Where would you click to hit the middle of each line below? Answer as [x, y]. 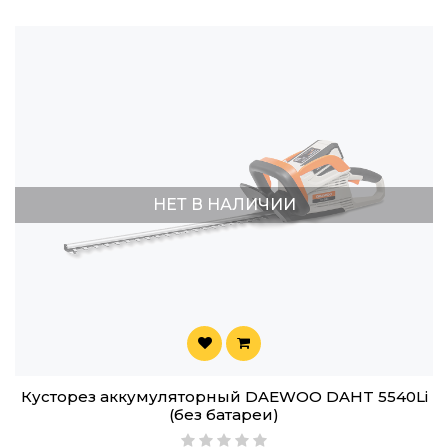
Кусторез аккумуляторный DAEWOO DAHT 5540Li [224, 397]
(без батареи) [224, 415]
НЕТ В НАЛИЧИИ [224, 205]
